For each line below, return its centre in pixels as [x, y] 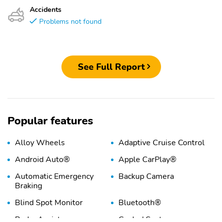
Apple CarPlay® [147, 160]
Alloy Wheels [40, 143]
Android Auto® [42, 160]
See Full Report [111, 67]
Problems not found [70, 21]
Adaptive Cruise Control [162, 143]
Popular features [50, 121]
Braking [28, 186]
